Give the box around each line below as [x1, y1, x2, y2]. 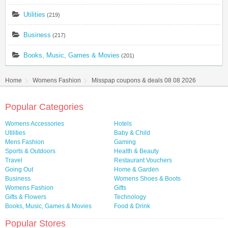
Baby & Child [114, 129, 150, 136]
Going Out [5, 165, 33, 173]
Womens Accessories [5, 120, 64, 127]
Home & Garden [114, 165, 159, 173]
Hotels [114, 120, 132, 127]
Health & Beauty [114, 147, 159, 155]
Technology [114, 193, 146, 201]
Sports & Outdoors [5, 147, 55, 155]
